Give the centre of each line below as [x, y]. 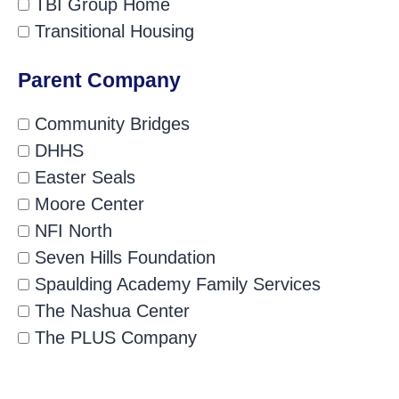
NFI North [71, 231]
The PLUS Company [113, 338]
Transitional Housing [112, 31]
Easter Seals [82, 178]
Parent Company [99, 81]
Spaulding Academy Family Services [175, 285]
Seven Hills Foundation [122, 258]
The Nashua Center [110, 311]
